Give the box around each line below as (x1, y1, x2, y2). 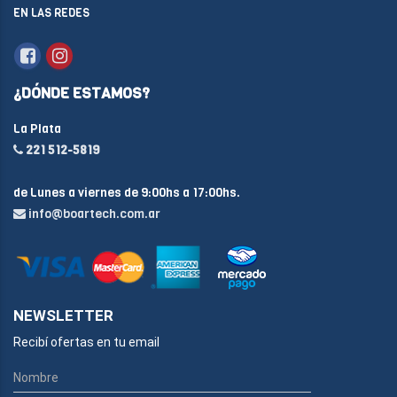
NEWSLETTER (13, 307, 113, 324)
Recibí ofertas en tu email (13, 335, 160, 349)
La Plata (13, 121, 61, 137)
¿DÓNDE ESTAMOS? (13, 83, 150, 104)
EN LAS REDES (13, 5, 90, 20)
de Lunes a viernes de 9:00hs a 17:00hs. (13, 184, 240, 201)
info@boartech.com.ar (28, 206, 160, 222)
